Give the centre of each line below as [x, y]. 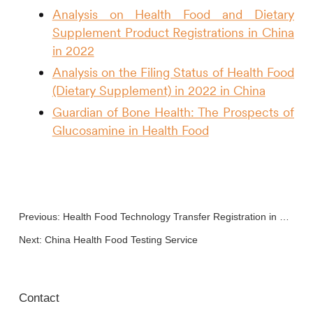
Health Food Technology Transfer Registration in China [171, 217]
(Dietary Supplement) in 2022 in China [159, 91]
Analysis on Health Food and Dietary [173, 15]
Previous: [41, 217]
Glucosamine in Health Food [130, 131]
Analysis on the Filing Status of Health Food [173, 73]
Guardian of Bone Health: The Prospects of [173, 112]
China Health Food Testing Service [121, 240]
